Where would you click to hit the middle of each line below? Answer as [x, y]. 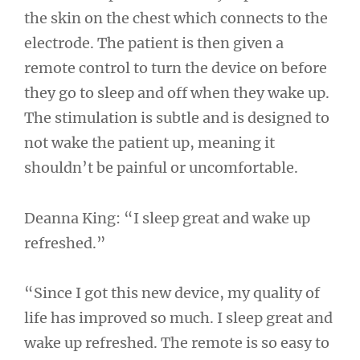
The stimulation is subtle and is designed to [177, 118]
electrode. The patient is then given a [154, 43]
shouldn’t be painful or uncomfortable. [163, 168]
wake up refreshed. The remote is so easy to [177, 343]
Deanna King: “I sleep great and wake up [167, 218]
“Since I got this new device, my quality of [172, 293]
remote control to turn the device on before [176, 68]
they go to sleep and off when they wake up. [177, 93]
